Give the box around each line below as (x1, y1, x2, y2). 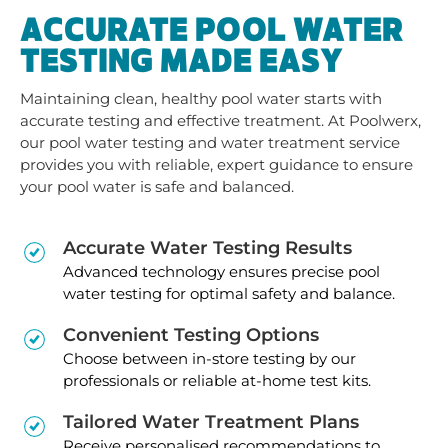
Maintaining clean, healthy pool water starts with (20, 88, 382, 108)
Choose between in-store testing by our (63, 348, 356, 368)
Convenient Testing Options (63, 323, 319, 346)
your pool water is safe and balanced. (20, 176, 294, 196)
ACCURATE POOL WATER (20, 15, 403, 46)
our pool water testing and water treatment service (20, 132, 400, 152)
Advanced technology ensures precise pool (63, 261, 380, 281)
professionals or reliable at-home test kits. (63, 370, 371, 390)
